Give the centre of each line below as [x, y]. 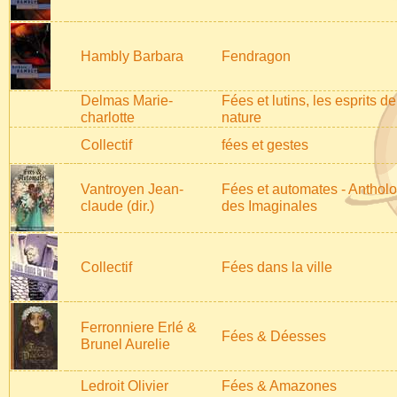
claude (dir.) [117, 206]
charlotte [108, 117]
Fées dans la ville [277, 267]
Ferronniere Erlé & [139, 327]
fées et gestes [265, 145]
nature [241, 117]
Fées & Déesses [274, 336]
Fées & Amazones [279, 386]
